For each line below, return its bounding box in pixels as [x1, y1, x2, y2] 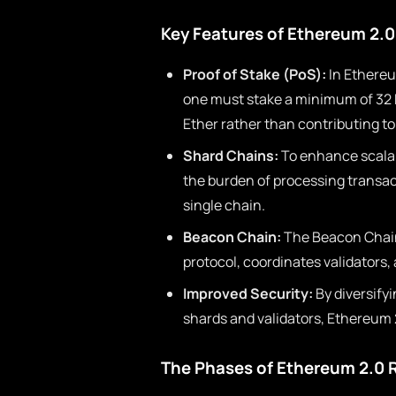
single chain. [183, 195, 265, 215]
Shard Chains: [183, 146, 278, 165]
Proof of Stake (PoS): [183, 65, 326, 84]
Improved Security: [183, 284, 313, 303]
